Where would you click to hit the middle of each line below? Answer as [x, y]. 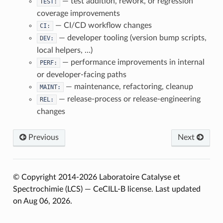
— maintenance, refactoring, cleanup [128, 87]
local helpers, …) [64, 50]
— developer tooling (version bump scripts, [131, 38]
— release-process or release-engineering [128, 99]
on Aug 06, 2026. [42, 201]
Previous [42, 137]
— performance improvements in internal [132, 62]
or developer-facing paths [81, 75]
